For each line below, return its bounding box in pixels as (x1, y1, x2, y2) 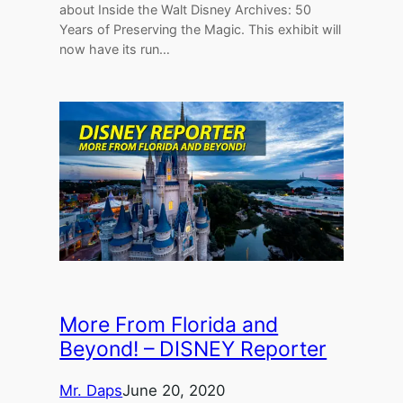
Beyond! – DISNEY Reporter (59, 336, 327, 363)
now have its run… (59, 41, 171, 58)
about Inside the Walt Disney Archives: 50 (59, 2, 312, 18)
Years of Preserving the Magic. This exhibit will (59, 22, 342, 38)
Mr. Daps (59, 381, 123, 400)
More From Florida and (59, 312, 279, 338)
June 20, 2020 (122, 381, 226, 400)
